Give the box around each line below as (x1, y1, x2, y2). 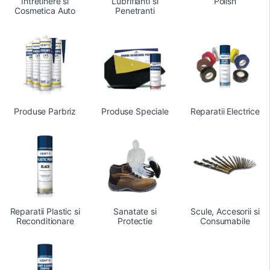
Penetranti (115, 5, 155, 16)
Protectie (118, 216, 152, 227)
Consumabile (200, 216, 250, 227)
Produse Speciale (101, 105, 169, 116)
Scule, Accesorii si (190, 206, 260, 217)
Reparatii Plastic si (10, 206, 80, 217)
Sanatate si (113, 206, 157, 217)
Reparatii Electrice (190, 105, 260, 116)
